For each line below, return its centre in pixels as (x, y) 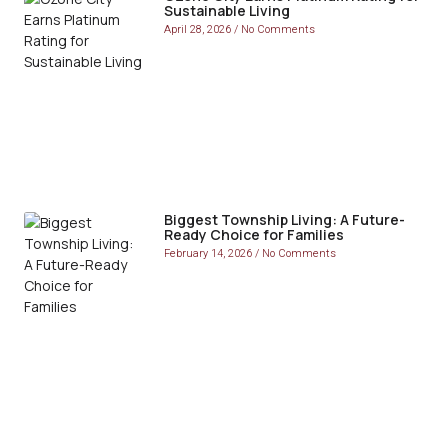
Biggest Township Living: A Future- (284, 220)
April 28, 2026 (199, 30)
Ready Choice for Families (254, 235)
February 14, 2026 (209, 254)
